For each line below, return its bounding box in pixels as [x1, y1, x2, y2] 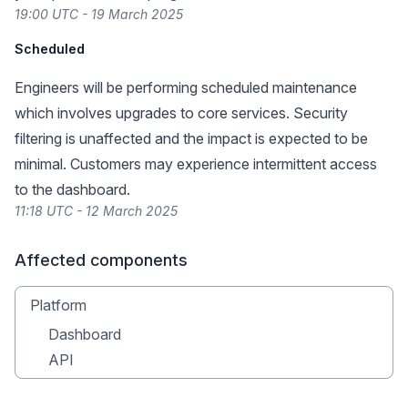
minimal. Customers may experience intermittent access [15, 155, 377, 173]
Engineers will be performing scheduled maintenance [15, 78, 357, 97]
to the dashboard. [15, 180, 130, 199]
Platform [30, 296, 87, 314]
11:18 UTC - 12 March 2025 [15, 203, 178, 219]
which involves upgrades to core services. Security [15, 104, 348, 122]
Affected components [15, 250, 188, 270]
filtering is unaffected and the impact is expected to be [15, 129, 368, 148]
